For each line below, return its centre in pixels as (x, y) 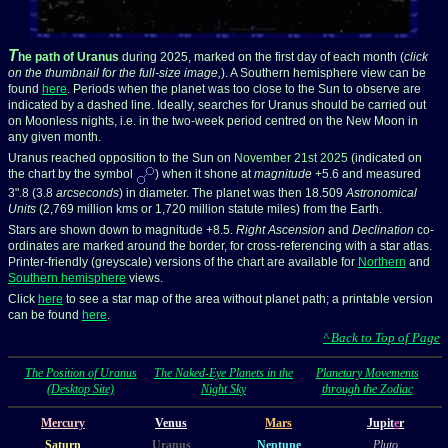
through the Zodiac (367, 388)
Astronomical (381, 192)
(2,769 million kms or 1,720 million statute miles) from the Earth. (209, 208)
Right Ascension (280, 229)
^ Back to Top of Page (381, 337)
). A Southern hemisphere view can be (323, 72)
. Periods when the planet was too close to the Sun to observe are (244, 88)
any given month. (54, 136)
